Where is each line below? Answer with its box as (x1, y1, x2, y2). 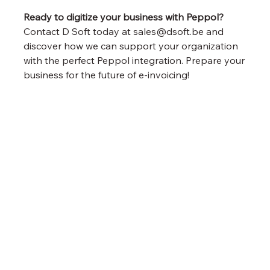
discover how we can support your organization (24, 39, 241, 52)
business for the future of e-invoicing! (24, 68, 190, 81)
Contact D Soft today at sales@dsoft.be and (24, 25, 227, 37)
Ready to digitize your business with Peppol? (24, 10, 224, 23)
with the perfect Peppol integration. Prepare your (24, 54, 248, 66)
